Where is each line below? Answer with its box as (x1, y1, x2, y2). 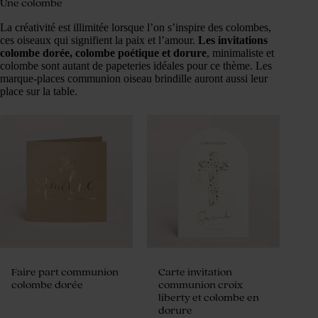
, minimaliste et (207, 46, 274, 59)
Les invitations (195, 33, 268, 46)
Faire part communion (11, 265, 119, 278)
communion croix (158, 278, 243, 291)
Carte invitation (158, 265, 233, 278)
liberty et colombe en (158, 291, 260, 304)
